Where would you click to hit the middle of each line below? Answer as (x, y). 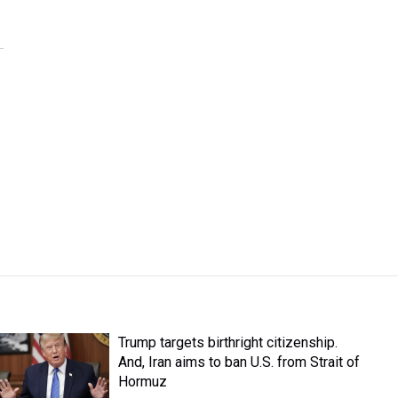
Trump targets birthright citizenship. (228, 342)
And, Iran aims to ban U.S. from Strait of (239, 362)
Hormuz (143, 382)
